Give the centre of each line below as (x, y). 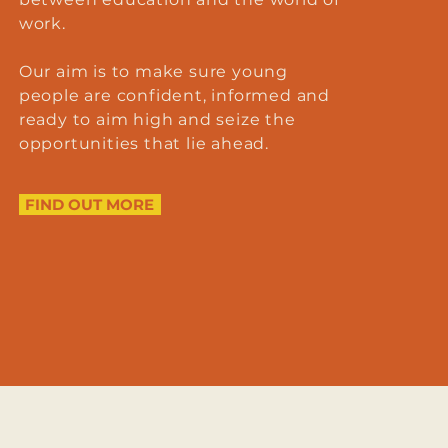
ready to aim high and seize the (157, 119)
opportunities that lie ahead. (143, 143)
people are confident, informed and (174, 95)
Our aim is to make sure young (153, 71)
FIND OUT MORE (90, 204)
